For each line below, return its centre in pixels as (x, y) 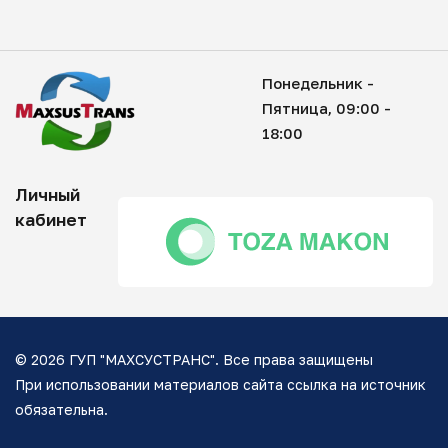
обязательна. (61, 410)
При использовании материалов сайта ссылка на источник (220, 385)
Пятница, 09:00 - (326, 107)
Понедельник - (317, 82)
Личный (47, 194)
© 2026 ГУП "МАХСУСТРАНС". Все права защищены (194, 360)
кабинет (51, 219)
